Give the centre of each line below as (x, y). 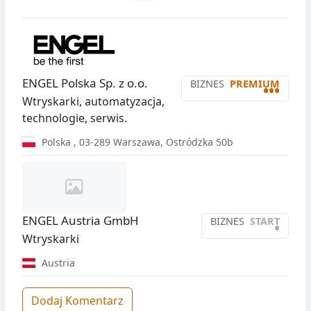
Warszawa (136, 142)
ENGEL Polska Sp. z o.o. (85, 83)
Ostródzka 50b (199, 142)
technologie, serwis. (75, 118)
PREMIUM (255, 84)
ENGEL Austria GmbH (81, 221)
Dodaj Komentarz (77, 301)
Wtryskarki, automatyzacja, (93, 102)
